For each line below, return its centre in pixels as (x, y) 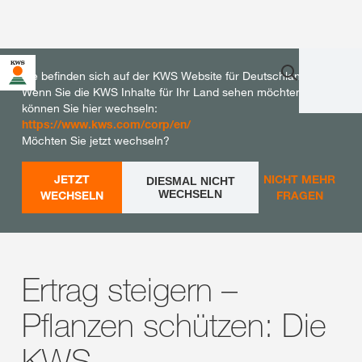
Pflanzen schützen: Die (174, 325)
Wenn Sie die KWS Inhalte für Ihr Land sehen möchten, (164, 92)
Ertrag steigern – (130, 289)
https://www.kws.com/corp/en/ (106, 124)
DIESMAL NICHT (190, 181)
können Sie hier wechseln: (90, 108)
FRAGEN (299, 195)
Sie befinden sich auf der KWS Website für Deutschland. (166, 76)
